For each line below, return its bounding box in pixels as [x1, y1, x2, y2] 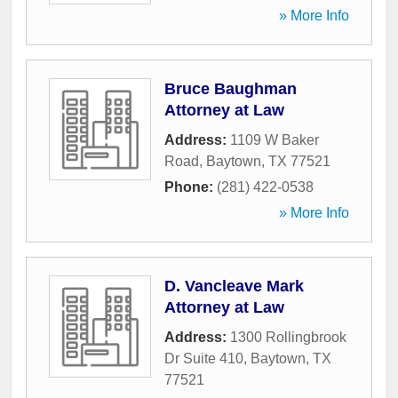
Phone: [164, 179, 217, 195]
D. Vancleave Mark [164, 277, 304, 296]
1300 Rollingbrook [230, 330, 346, 346]
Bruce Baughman [164, 80, 297, 99]
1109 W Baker [230, 132, 319, 148]
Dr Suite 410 [164, 351, 243, 367]
